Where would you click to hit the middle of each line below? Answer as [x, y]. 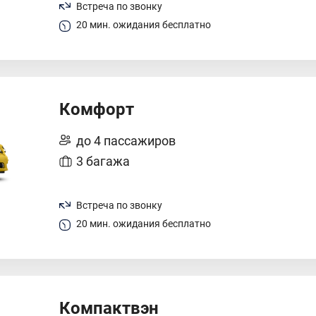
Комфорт [97, 109]
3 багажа [103, 161]
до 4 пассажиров [126, 141]
